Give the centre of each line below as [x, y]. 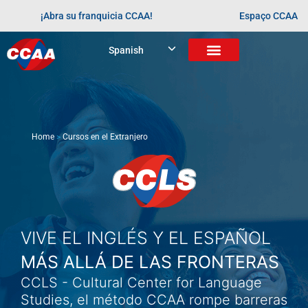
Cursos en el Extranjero [105, 137]
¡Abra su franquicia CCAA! [96, 16]
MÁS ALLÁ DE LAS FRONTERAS [150, 262]
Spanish [126, 50]
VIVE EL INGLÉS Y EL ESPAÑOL [146, 238]
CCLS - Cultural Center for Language [141, 283]
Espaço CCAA [268, 16]
